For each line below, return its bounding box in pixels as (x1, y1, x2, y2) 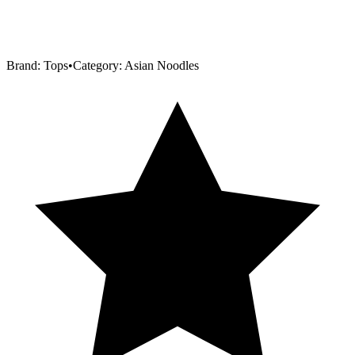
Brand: (6, 58, 44, 72)
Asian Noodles (124, 58, 199, 72)
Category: (73, 58, 124, 72)
